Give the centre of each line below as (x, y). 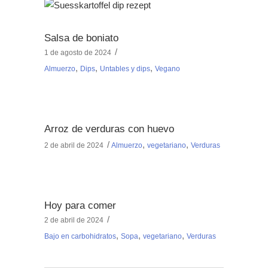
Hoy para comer (80, 206)
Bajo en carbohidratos (80, 237)
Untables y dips (125, 69)
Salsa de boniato (81, 38)
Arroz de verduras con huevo (109, 129)
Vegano (167, 69)
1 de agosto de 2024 (78, 53)
